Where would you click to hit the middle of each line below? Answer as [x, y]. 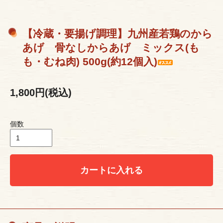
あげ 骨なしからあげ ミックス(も [111, 48]
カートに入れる [111, 170]
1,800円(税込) [41, 93]
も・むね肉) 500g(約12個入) [90, 62]
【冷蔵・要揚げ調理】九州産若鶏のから [117, 34]
